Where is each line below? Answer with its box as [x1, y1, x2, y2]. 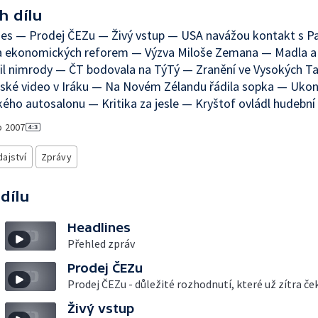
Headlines [67, 220, 131, 235]
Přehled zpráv [67, 236, 135, 251]
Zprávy [40, 150, 72, 163]
